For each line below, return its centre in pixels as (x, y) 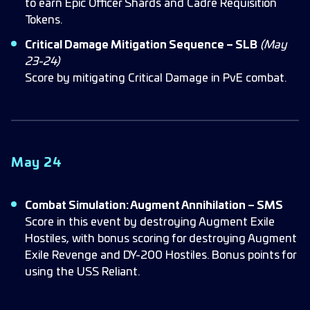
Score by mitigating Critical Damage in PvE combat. (156, 78)
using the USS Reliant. (82, 272)
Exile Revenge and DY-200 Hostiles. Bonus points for (161, 255)
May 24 (37, 163)
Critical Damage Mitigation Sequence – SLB (141, 45)
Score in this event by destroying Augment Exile (150, 222)
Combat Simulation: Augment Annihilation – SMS (154, 206)
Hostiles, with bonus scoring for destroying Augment (161, 239)
